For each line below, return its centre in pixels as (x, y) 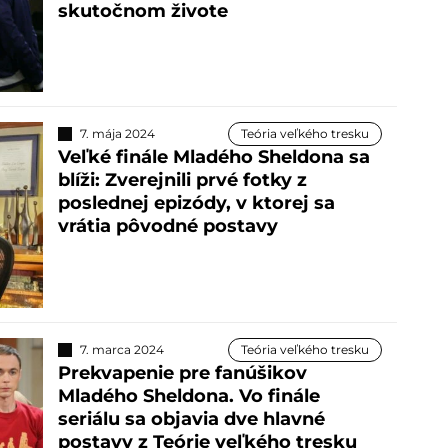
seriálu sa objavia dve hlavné (191, 418)
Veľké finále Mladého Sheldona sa (213, 157)
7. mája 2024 (117, 134)
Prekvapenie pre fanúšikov (182, 372)
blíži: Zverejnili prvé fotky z (182, 180)
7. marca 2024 (121, 349)
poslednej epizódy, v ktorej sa (196, 203)
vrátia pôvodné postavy (167, 226)
